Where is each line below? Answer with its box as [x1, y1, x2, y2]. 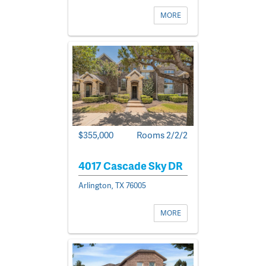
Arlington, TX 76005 [78, 180, 146, 191]
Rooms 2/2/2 [137, 128, 188, 142]
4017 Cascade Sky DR [78, 158, 183, 173]
